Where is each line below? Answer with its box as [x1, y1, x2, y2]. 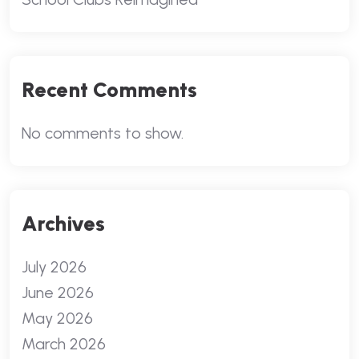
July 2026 [22, 257, 87, 276]
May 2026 [22, 309, 93, 328]
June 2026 [22, 283, 94, 302]
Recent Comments [22, 77, 197, 103]
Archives [22, 211, 105, 236]
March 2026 [22, 334, 106, 353]
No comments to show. [22, 123, 184, 143]
